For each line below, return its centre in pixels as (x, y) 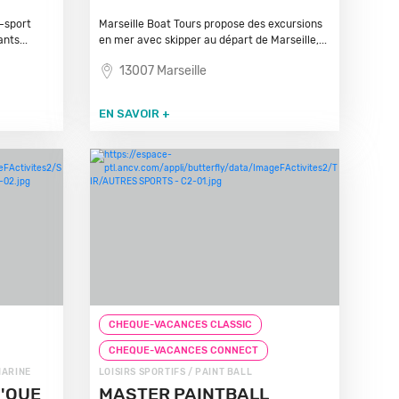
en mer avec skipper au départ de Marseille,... (212, 40)
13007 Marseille (163, 71)
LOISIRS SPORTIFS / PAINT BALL (175, 372)
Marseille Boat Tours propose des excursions (210, 24)
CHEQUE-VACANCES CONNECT (183, 350)
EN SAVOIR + (134, 114)
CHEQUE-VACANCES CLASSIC (180, 325)
